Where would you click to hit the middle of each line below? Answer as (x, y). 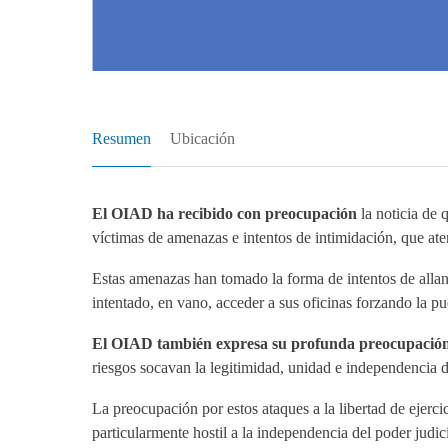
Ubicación (203, 139)
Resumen (122, 139)
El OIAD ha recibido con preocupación (225, 214)
